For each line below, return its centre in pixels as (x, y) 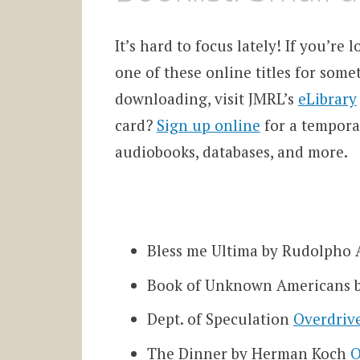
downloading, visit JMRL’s (206, 99)
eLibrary (327, 99)
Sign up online (208, 125)
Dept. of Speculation (220, 319)
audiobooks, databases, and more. (231, 152)
